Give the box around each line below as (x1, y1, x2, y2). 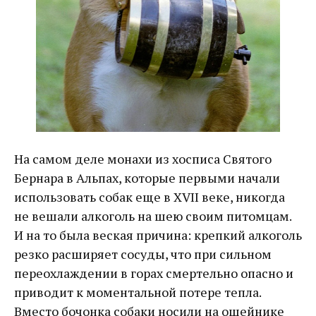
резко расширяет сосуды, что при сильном (14, 245, 272, 263)
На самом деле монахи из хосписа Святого (14, 150, 272, 168)
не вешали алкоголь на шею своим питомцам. (14, 207, 291, 225)
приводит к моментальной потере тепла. (14, 284, 261, 301)
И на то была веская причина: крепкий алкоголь (14, 226, 302, 244)
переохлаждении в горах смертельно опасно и (14, 265, 293, 282)
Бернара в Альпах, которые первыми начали (14, 169, 280, 187)
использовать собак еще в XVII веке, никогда (14, 188, 285, 206)
